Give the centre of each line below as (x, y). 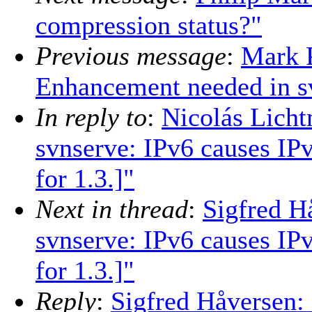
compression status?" (149, 25)
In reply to (91, 117)
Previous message (131, 56)
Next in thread (112, 209)
